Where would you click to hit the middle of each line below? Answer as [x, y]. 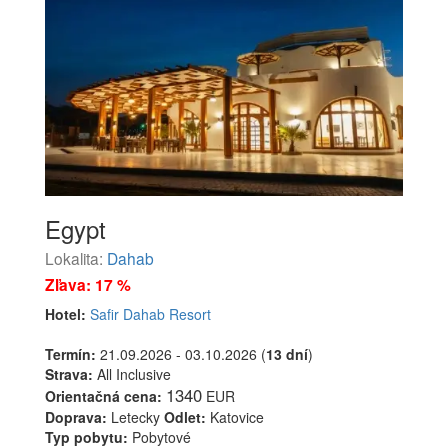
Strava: [69, 373]
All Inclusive [132, 373]
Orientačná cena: [103, 395]
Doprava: [76, 416]
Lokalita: [76, 257]
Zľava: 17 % [88, 284]
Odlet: [185, 416]
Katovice [235, 416]
